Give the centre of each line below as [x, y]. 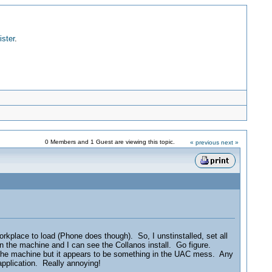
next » [229, 142]
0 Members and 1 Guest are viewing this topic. [110, 142]
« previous [204, 142]
